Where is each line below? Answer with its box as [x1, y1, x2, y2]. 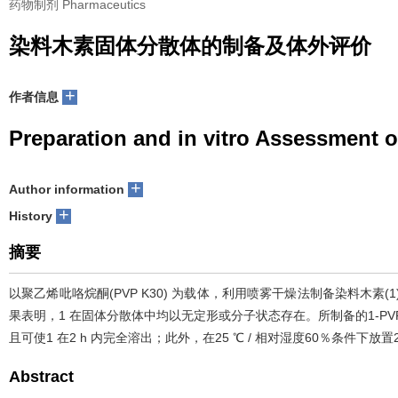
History [9, 209, 52, 223]
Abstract [9, 368, 74, 386]
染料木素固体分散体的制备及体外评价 [9, 34, 371, 58]
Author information [9, 182, 124, 196]
